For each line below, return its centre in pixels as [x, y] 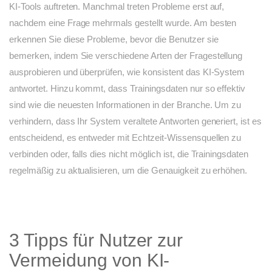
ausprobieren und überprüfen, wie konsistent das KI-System [127, 72]
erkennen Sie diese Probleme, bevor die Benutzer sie [114, 39]
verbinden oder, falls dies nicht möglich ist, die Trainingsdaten [129, 154]
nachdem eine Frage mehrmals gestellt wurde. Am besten [123, 23]
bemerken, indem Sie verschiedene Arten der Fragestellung [126, 56]
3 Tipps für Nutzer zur [96, 240]
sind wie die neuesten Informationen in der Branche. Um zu [125, 105]
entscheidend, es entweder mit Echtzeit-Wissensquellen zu [125, 138]
